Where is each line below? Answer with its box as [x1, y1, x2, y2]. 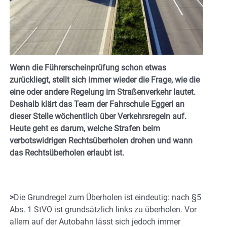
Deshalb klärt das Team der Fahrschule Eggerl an [10, 99, 184, 109]
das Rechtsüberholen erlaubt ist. [10, 147, 124, 158]
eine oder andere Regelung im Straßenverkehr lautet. [10, 87, 196, 97]
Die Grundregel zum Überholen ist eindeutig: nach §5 [14, 192, 201, 202]
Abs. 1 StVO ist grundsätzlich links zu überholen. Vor [10, 204, 197, 214]
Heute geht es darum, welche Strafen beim [10, 123, 160, 133]
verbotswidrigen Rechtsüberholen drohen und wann [10, 135, 193, 145]
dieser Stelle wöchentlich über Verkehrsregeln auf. [10, 111, 186, 121]
